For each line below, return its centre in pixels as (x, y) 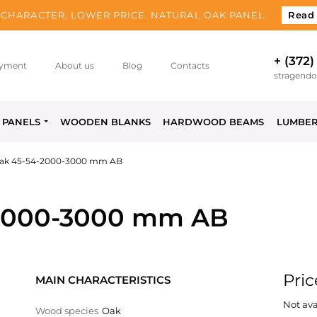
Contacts (190, 65)
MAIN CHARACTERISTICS (103, 280)
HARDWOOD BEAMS (214, 122)
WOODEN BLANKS (106, 122)
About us (75, 65)
